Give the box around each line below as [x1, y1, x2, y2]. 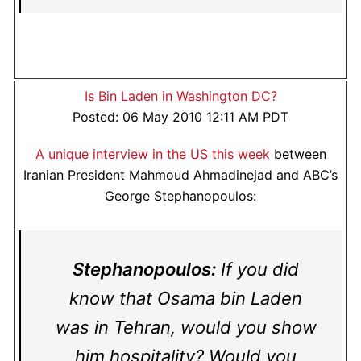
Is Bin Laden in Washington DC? [84, 88, 277, 104]
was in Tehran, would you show [55, 317, 317, 338]
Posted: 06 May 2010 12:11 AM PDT [73, 109, 288, 125]
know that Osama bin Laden [69, 288, 302, 309]
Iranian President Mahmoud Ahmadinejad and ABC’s [23, 167, 338, 183]
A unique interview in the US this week [35, 146, 270, 162]
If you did [216, 259, 299, 280]
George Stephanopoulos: [105, 188, 256, 204]
